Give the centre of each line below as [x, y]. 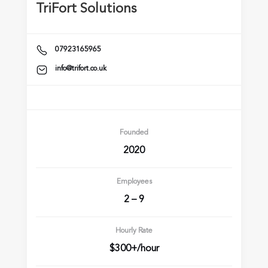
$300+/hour [134, 249]
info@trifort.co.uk [81, 69]
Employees [134, 182]
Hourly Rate [134, 231]
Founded [134, 133]
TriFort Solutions [86, 9]
